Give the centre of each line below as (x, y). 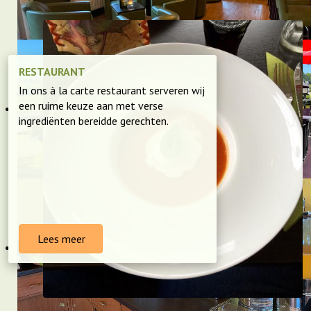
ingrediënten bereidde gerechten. (94, 121)
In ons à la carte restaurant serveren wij (112, 90)
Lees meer (60, 239)
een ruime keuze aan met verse (91, 106)
